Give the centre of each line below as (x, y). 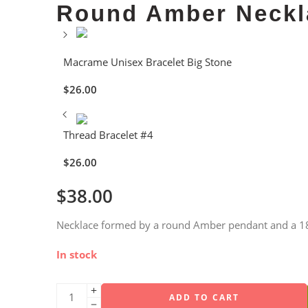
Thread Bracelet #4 (108, 135)
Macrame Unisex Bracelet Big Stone (147, 62)
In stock (77, 254)
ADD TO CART (204, 297)
